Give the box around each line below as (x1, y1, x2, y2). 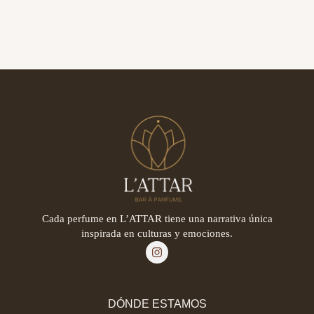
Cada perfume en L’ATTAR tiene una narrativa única (41, 213, 273, 225)
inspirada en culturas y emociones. (81, 228, 233, 240)
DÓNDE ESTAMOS (107, 298, 207, 310)
